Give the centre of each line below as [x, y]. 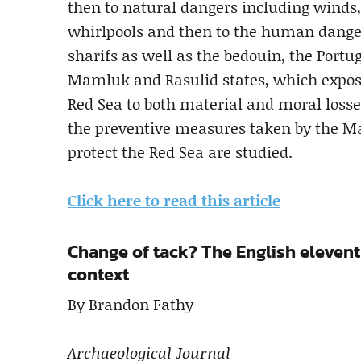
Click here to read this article [174, 200]
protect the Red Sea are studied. [180, 151]
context [98, 274]
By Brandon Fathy [131, 304]
